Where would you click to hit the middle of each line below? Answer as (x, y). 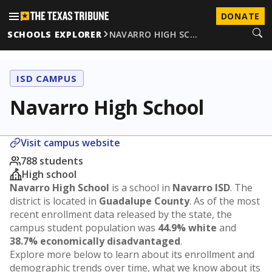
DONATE (240, 16)
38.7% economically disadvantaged (95, 241)
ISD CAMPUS (47, 78)
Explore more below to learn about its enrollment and (132, 254)
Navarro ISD (201, 188)
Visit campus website (70, 143)
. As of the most (225, 201)
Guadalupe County (144, 201)
